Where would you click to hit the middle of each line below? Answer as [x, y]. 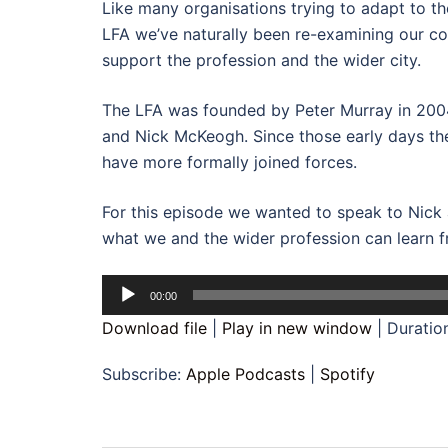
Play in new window [297, 328]
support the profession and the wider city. [261, 60]
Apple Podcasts [245, 374]
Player [124, 313]
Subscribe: [144, 374]
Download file [154, 328]
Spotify [347, 374]
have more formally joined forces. [229, 162]
